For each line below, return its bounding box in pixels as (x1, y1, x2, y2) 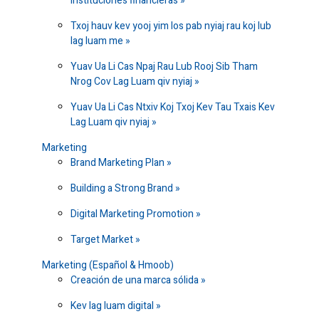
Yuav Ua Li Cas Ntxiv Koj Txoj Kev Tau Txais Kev (70, 100, 275, 115)
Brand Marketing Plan (70, 155, 167, 171)
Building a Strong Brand (70, 181, 175, 197)
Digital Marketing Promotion (70, 206, 196, 222)
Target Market (70, 232, 135, 248)
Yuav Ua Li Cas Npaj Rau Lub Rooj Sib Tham (70, 59, 258, 75)
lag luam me (70, 33, 125, 49)
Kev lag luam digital (70, 298, 156, 314)
